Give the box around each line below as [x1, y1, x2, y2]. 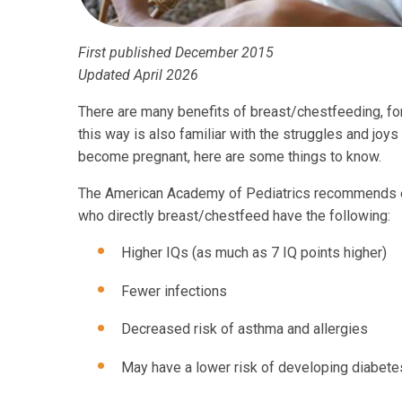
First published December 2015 [78, 44, 274, 62]
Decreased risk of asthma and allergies [121, 320, 368, 338]
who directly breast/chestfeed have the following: [78, 207, 390, 225]
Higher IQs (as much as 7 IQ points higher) [121, 244, 387, 262]
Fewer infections [121, 282, 227, 300]
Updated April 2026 [78, 66, 198, 84]
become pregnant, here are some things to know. [78, 148, 381, 166]
